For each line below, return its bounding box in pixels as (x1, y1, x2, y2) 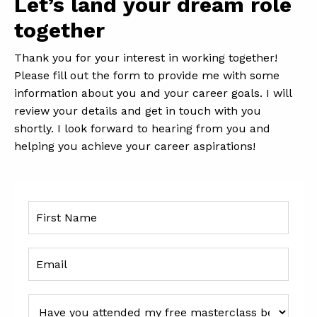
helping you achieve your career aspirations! (14, 139, 255, 153)
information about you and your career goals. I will (14, 86, 292, 100)
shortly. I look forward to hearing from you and (14, 122, 270, 135)
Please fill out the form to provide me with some (14, 69, 279, 82)
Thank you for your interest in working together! (14, 51, 277, 64)
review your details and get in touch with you (14, 104, 261, 117)
